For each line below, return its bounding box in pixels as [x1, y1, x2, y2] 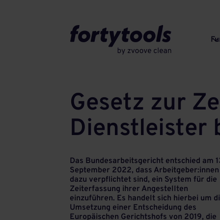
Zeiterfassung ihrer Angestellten [70, 184, 188, 194]
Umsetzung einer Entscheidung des [70, 203, 196, 213]
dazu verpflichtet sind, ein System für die [70, 175, 217, 185]
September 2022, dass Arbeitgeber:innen [70, 165, 219, 175]
